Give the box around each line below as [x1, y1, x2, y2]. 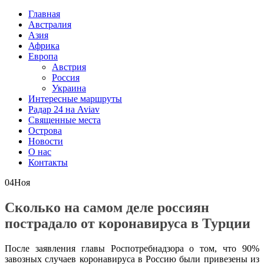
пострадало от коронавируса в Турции [5, 215, 250, 231]
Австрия [52, 61, 86, 72]
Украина [52, 82, 86, 93]
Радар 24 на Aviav [28, 104, 100, 114]
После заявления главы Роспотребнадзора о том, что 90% [5, 243, 259, 253]
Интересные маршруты [28, 93, 122, 104]
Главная [28, 8, 60, 19]
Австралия [28, 19, 71, 29]
